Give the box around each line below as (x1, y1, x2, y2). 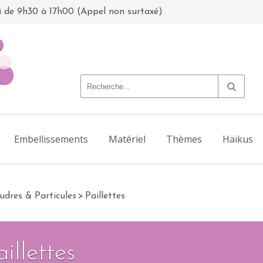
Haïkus (222, 133, 253, 146)
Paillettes (85, 191, 125, 201)
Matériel (109, 133, 146, 146)
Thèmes (166, 133, 202, 146)
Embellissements (14, 133, 88, 146)
